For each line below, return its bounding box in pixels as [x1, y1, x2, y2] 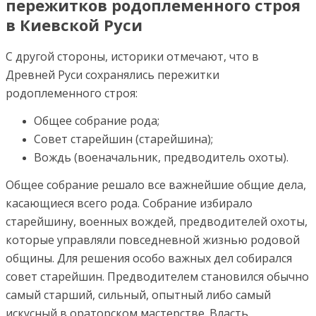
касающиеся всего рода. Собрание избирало [6, 195, 253, 212]
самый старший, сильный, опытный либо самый [6, 287, 271, 303]
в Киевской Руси [6, 14, 142, 35]
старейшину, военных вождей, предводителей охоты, [6, 214, 308, 230]
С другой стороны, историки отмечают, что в [6, 49, 259, 65]
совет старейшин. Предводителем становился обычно [6, 269, 309, 285]
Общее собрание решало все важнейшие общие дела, [6, 177, 306, 193]
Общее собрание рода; [34, 113, 159, 129]
